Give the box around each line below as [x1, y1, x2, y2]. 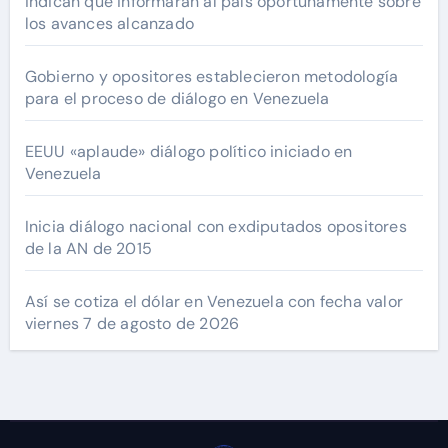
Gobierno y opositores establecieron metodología [24, 66, 399, 88]
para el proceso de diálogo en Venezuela [24, 88, 330, 110]
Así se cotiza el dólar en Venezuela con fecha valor [24, 291, 403, 313]
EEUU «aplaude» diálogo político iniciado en [24, 141, 353, 163]
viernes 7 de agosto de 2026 [24, 313, 240, 335]
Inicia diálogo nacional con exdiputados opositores [24, 216, 407, 238]
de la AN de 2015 [24, 238, 152, 260]
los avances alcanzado [24, 13, 194, 35]
